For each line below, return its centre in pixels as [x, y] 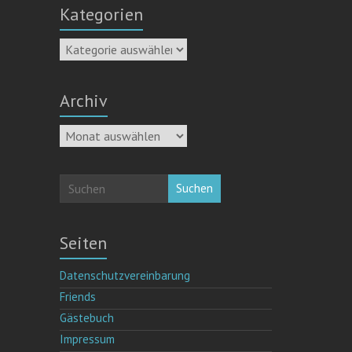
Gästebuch [87, 317]
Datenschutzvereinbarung [125, 275]
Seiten [84, 242]
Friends [78, 296]
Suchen [195, 188]
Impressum [88, 339]
